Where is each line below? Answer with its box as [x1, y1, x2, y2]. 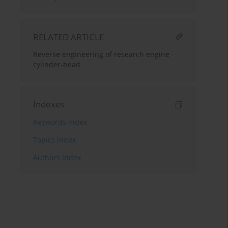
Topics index [33, 135, 76, 145]
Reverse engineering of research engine [33, 49, 170, 60]
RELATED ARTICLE [33, 31, 104, 43]
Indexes [33, 98, 65, 110]
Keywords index [33, 117, 88, 127]
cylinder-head [33, 60, 81, 70]
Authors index [33, 153, 81, 163]
